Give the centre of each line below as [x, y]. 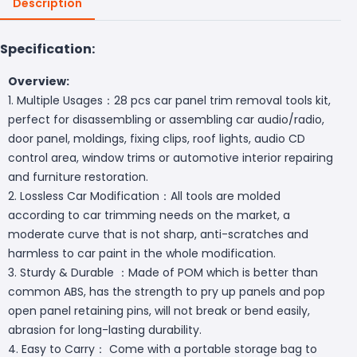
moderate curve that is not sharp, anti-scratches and [158, 234]
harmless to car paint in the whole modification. [142, 253]
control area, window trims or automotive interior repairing [171, 157]
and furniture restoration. [78, 177]
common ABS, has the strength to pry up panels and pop [167, 291]
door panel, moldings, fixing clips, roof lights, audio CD [157, 138]
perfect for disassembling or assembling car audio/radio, [166, 119]
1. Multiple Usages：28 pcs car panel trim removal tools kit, [169, 100]
